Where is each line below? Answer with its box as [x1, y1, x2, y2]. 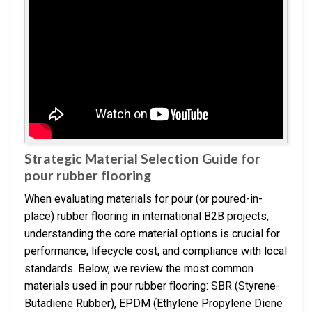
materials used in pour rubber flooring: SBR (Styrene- [24, 279, 280, 293]
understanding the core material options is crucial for [24, 227, 280, 241]
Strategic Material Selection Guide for [24, 150, 260, 166]
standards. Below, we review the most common [24, 262, 253, 276]
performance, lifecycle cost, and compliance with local [24, 244, 287, 258]
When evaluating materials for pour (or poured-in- [24, 192, 263, 206]
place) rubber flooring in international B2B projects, [24, 210, 269, 224]
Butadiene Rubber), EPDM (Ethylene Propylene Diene [24, 297, 283, 311]
